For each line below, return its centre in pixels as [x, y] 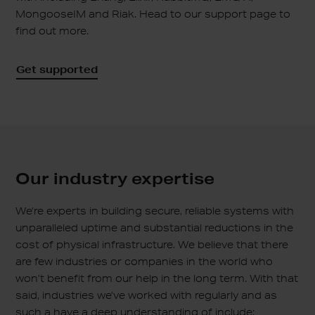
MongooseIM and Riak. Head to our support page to [153, 14]
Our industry [74, 178]
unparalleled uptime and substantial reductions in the [155, 227]
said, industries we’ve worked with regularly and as [147, 295]
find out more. [52, 31]
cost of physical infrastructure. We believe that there [152, 244]
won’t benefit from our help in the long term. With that [157, 278]
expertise [173, 178]
